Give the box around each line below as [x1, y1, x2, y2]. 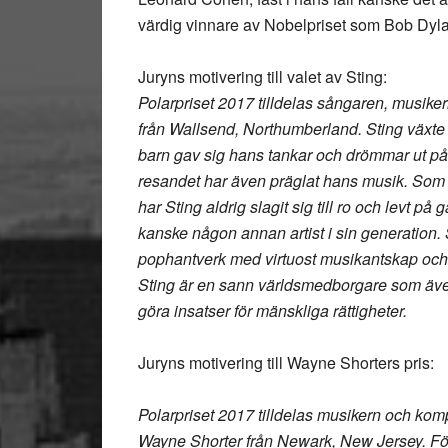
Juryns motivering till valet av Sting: [138, 65, 387, 88]
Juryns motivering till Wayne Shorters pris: [138, 351, 434, 374]
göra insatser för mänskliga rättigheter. [138, 299, 407, 322]
